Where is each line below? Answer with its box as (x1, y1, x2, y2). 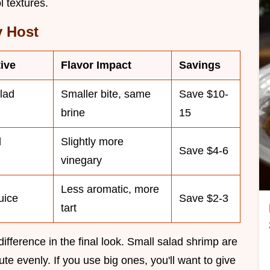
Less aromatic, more (61, 183, 159, 196)
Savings (179, 59, 221, 72)
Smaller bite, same (61, 88, 151, 101)
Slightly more (61, 136, 124, 148)
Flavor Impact (61, 59, 131, 72)
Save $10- (179, 88, 228, 101)
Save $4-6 (179, 145, 228, 157)
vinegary (61, 154, 102, 167)
